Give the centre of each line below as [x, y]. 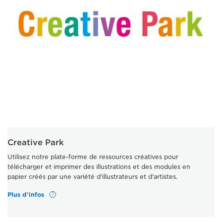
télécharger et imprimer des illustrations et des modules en [99, 167]
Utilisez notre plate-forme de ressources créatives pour [93, 157]
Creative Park [36, 143]
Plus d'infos [27, 194]
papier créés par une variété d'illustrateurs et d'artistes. [92, 177]
